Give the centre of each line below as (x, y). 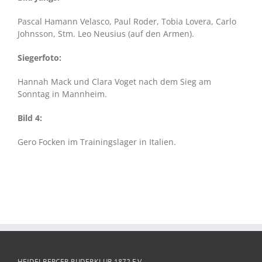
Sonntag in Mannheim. (62, 94)
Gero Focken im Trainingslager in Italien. (96, 142)
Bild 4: (30, 118)
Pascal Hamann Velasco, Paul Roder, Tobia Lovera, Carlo (127, 21)
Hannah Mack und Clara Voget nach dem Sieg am (114, 81)
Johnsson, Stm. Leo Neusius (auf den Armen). (106, 33)
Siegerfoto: (39, 57)
